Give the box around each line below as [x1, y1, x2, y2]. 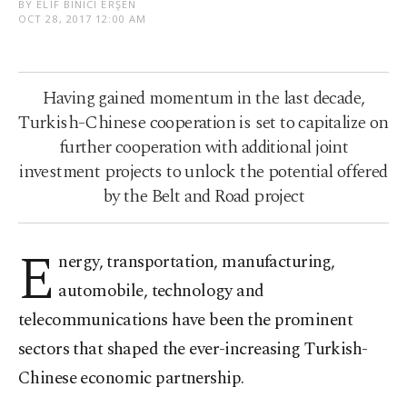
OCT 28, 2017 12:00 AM [18, 12, 147, 25]
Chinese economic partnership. [18, 365, 244, 392]
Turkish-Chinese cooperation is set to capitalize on [18, 109, 389, 136]
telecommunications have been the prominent [18, 307, 353, 333]
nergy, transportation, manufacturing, [58, 249, 335, 275]
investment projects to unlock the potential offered [19, 158, 388, 185]
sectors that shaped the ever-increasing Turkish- [18, 336, 368, 362]
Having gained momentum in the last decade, [42, 84, 365, 112]
